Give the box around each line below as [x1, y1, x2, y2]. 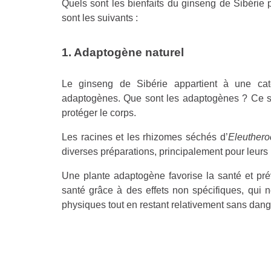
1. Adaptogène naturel [62, 45, 184, 59]
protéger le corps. [62, 107, 136, 118]
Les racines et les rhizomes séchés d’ [62, 131, 228, 142]
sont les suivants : [62, 12, 138, 23]
